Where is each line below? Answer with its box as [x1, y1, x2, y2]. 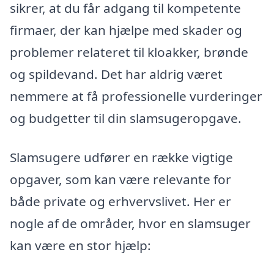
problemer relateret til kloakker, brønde [10, 43, 248, 61]
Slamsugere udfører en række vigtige [10, 148, 233, 166]
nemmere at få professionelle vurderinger [10, 87, 262, 105]
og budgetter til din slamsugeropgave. [10, 109, 242, 127]
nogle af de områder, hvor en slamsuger [10, 214, 251, 232]
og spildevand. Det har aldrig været [10, 65, 223, 83]
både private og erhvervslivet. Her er [10, 192, 231, 210]
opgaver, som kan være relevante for [10, 170, 231, 188]
